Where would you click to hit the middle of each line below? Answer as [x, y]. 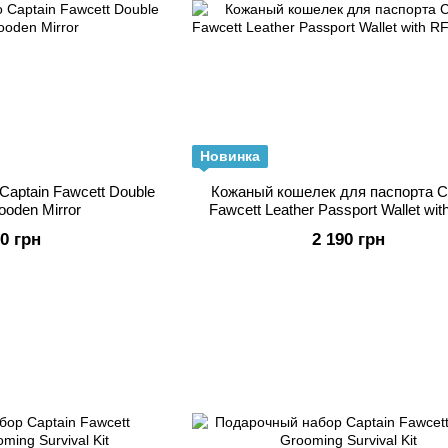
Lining [348, 227]
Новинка [230, 156]
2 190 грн [348, 239]
